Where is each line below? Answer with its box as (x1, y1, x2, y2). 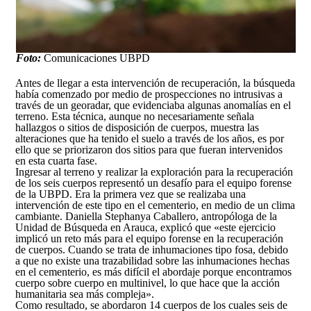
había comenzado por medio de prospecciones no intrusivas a (15, 88, 283, 101)
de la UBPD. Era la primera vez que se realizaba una (15, 188, 246, 201)
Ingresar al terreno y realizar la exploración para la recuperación (15, 166, 294, 178)
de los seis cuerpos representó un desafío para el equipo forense (15, 177, 292, 190)
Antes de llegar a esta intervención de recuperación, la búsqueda (15, 77, 296, 90)
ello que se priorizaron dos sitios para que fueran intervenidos (15, 144, 283, 156)
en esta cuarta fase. (15, 155, 98, 167)
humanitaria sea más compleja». (15, 288, 155, 301)
